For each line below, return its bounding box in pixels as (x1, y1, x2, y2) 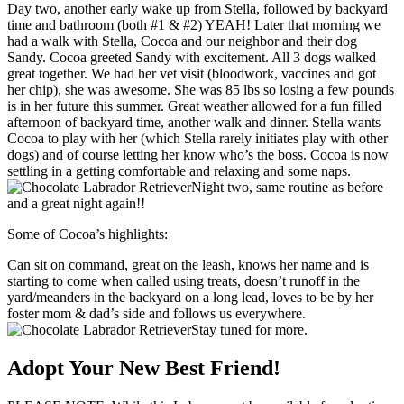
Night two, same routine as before (191, 179, 383, 195)
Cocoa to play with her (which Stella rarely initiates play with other (7, 130, 388, 146)
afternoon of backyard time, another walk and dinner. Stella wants (7, 114, 381, 130)
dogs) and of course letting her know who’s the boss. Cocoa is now (7, 146, 389, 162)
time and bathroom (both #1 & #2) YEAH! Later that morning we (7, 16, 381, 32)
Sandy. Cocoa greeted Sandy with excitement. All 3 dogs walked (7, 49, 376, 65)
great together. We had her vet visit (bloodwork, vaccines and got (7, 65, 376, 81)
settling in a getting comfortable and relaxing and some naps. (7, 162, 351, 179)
